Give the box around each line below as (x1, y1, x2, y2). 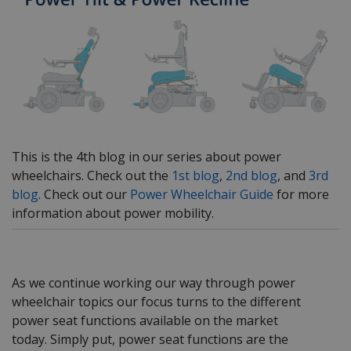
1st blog (172, 166, 219, 184)
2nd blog (226, 166, 277, 184)
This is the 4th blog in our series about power (12, 147, 281, 165)
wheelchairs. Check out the (12, 166, 172, 184)
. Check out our (38, 185, 130, 203)
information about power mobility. (12, 204, 214, 222)
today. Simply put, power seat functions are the (12, 330, 288, 348)
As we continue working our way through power (12, 273, 295, 291)
